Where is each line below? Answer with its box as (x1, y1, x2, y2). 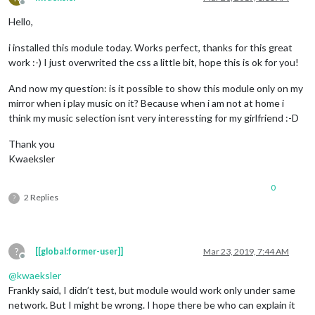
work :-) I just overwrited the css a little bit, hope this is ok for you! (8, 56, 299, 68)
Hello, (8, 15, 33, 27)
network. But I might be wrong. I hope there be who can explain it (8, 298, 295, 311)
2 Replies (24, 191, 58, 202)
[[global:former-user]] (35, 245, 123, 257)
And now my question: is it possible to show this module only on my (8, 82, 303, 94)
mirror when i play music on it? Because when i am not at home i (8, 96, 284, 109)
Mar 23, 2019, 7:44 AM (203, 245, 289, 257)
